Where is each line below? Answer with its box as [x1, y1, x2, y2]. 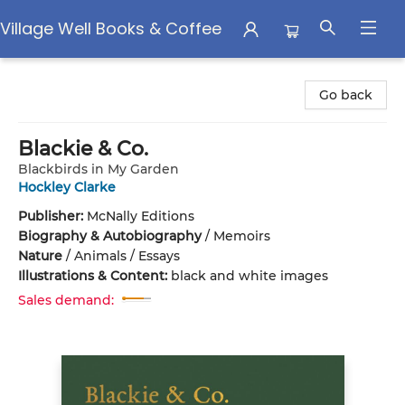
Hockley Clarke [18, 179, 116, 195]
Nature [18, 248, 62, 264]
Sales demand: [18, 292, 114, 308]
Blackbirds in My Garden [18, 161, 179, 177]
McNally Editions [87, 208, 194, 224]
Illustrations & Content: [18, 268, 171, 284]
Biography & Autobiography [18, 228, 202, 244]
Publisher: [18, 208, 87, 224]
